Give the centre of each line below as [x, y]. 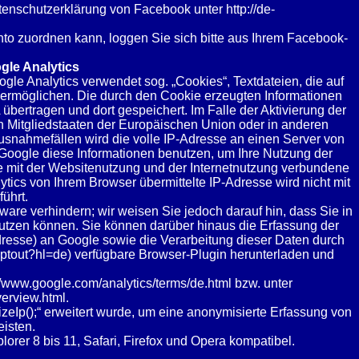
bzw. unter [262, 283]
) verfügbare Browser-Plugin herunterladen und [201, 254]
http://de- [250, 9]
